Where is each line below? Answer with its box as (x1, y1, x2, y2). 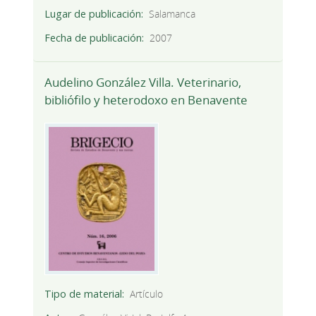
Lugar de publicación (44, 7, 141, 21)
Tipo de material (44, 287, 122, 301)
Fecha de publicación (44, 31, 142, 45)
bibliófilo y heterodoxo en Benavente (44, 91, 248, 108)
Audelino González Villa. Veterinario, (44, 73, 241, 90)
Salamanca (149, 7, 196, 21)
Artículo (130, 287, 164, 301)
